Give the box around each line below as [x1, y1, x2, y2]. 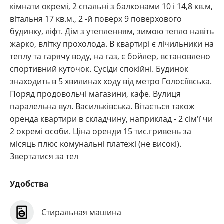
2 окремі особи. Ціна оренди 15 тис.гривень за [10, 126, 191, 137]
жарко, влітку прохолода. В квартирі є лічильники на [10, 38, 214, 49]
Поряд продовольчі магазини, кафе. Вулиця [10, 88, 181, 99]
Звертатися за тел [10, 151, 78, 162]
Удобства [10, 178, 49, 189]
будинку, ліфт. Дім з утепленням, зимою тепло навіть [10, 26, 214, 37]
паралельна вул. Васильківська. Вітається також [10, 101, 195, 112]
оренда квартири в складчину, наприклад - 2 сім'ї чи [10, 113, 213, 124]
